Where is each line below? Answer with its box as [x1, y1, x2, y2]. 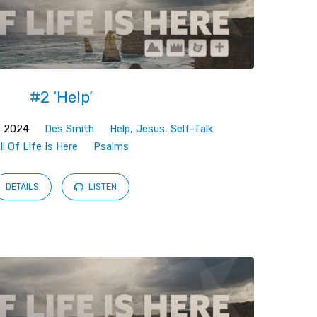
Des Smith [45, 122, 95, 135]
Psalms [93, 140, 129, 153]
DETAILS [6, 182, 40, 192]
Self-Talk [171, 122, 214, 135]
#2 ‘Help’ [30, 88, 93, 108]
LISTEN [86, 182, 117, 192]
